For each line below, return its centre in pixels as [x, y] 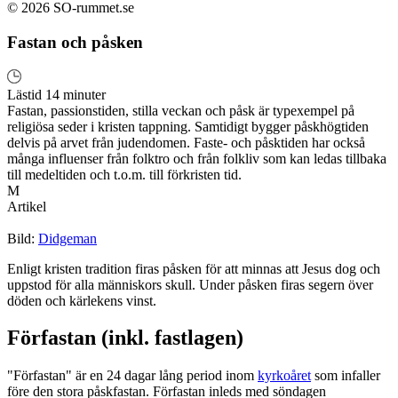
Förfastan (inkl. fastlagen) [125, 338]
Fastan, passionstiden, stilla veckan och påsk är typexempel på [181, 110]
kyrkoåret [284, 376]
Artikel [27, 206]
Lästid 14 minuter [56, 94]
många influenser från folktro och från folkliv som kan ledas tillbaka [197, 158]
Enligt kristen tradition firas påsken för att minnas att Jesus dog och [194, 268]
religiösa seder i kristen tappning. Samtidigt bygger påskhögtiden [188, 126]
